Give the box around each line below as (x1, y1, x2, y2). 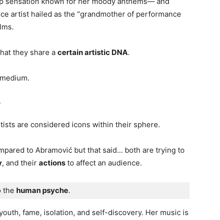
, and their (2, 158, 39, 167)
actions (39, 158, 65, 167)
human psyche (16, 186, 68, 195)
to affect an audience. (65, 158, 142, 167)
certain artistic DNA (57, 48, 128, 57)
